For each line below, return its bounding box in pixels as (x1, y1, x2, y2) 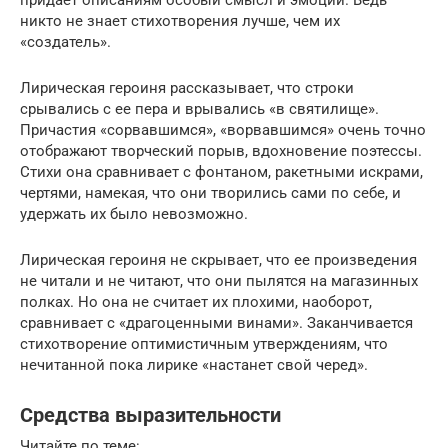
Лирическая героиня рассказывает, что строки (20, 78, 354, 97)
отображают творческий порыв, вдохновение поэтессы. (20, 141, 422, 160)
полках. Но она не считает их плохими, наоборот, (20, 292, 372, 311)
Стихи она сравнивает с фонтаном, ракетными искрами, (20, 162, 423, 181)
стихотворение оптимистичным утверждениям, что (20, 334, 388, 353)
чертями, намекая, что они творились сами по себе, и (20, 183, 401, 202)
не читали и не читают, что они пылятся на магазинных (20, 271, 418, 290)
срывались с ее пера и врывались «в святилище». (20, 99, 379, 118)
